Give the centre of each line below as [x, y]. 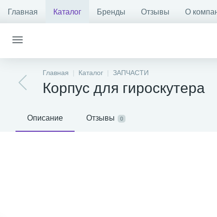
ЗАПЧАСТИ [131, 73]
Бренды [111, 12]
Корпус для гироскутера [124, 88]
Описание [45, 118]
